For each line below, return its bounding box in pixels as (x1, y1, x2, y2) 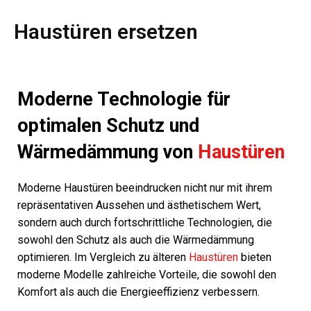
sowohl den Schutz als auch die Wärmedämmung (17, 233, 254, 246)
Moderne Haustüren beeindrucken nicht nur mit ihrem (17, 181, 272, 194)
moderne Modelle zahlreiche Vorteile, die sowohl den (17, 268, 276, 281)
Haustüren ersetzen (14, 19, 198, 44)
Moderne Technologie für (17, 88, 230, 110)
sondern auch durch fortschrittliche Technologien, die (17, 216, 272, 229)
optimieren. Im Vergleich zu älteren (17, 251, 189, 264)
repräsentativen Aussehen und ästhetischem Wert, (17, 199, 261, 212)
